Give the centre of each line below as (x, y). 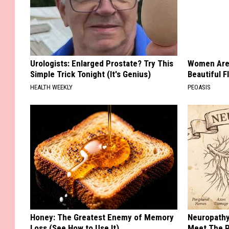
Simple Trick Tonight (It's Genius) (90, 74)
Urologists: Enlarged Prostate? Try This (102, 63)
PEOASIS (199, 87)
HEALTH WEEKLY (51, 87)
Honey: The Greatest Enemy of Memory (102, 217)
